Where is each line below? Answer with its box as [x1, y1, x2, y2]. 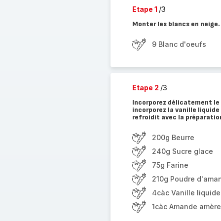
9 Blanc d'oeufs [151, 40, 206, 48]
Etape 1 [132, 5, 159, 13]
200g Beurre [151, 133, 194, 142]
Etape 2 [132, 83, 160, 92]
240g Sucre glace [151, 147, 213, 155]
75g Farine [151, 161, 188, 169]
